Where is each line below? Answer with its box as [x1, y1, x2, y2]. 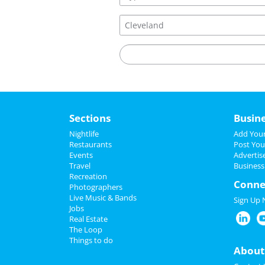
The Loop [69, 224, 102, 235]
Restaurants [69, 139, 112, 150]
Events [69, 150, 93, 160]
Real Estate [69, 214, 108, 224]
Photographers [69, 182, 122, 192]
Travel [69, 160, 91, 171]
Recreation [69, 171, 107, 182]
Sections [69, 111, 111, 125]
